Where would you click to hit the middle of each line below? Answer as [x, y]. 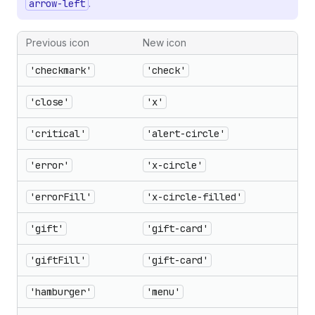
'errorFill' [60, 197]
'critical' [58, 134]
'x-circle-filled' [194, 197]
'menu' [163, 292]
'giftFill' [58, 260]
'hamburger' [60, 292]
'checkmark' [60, 70]
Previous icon [58, 43]
